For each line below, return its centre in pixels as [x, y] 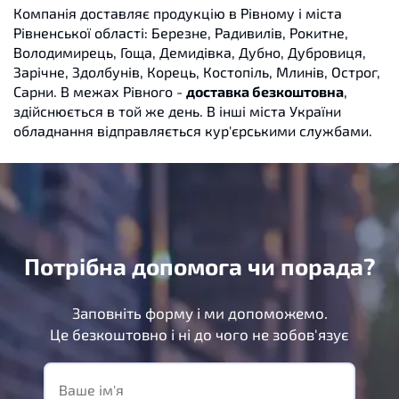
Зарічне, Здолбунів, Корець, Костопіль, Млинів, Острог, [197, 72]
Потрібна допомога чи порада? [199, 266]
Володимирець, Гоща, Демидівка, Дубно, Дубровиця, [190, 53]
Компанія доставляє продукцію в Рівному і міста [178, 13]
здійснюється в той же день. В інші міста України [177, 111]
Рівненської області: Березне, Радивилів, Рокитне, [181, 33]
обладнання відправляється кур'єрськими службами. [193, 131]
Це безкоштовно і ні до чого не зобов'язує [199, 334]
